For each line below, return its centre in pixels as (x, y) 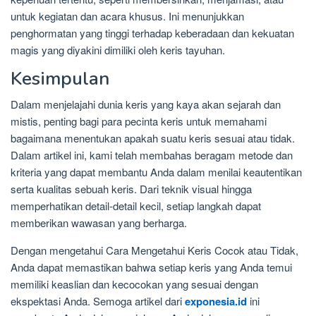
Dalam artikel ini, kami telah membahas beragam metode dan (152, 155)
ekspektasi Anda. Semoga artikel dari (98, 301)
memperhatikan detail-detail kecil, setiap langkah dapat (136, 206)
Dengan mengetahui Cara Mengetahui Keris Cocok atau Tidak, (154, 250)
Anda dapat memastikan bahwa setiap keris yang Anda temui (151, 267)
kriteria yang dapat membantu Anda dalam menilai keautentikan (156, 172)
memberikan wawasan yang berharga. (99, 223)
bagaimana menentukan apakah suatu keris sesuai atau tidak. (153, 138)
